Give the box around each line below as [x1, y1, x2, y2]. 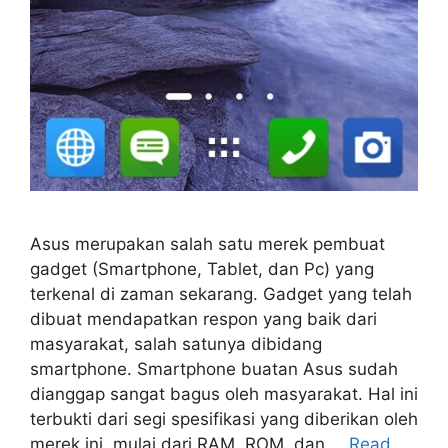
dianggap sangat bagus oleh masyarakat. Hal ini [30, 383, 418, 404]
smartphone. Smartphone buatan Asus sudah [30, 358, 398, 379]
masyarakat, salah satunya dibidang [30, 333, 322, 354]
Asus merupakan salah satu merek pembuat [30, 233, 385, 254]
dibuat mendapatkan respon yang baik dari [30, 308, 377, 329]
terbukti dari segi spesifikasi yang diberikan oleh [30, 408, 418, 429]
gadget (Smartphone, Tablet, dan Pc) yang [30, 258, 374, 279]
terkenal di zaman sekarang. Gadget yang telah [30, 283, 412, 304]
